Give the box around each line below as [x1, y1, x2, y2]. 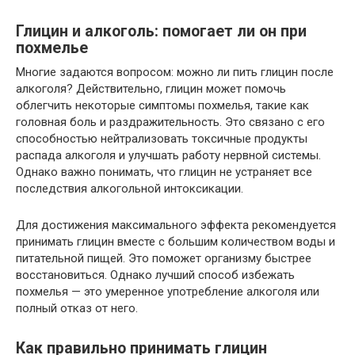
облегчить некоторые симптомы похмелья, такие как [16, 97, 309, 113]
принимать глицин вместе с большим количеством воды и [16, 234, 335, 249]
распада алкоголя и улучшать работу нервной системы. [16, 147, 321, 162]
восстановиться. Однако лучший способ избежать [16, 267, 295, 282]
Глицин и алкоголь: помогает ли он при [16, 22, 307, 40]
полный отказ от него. [16, 300, 138, 315]
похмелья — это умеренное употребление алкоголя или [16, 284, 319, 299]
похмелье [16, 39, 88, 57]
